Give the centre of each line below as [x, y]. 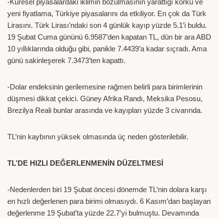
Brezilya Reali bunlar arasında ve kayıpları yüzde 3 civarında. [105, 110]
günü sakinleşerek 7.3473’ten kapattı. [66, 60]
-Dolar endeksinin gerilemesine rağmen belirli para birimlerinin [105, 87]
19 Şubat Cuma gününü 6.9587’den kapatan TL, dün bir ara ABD [109, 37]
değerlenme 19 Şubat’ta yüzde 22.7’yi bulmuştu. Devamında [103, 213]
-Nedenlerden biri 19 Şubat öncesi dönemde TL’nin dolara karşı [107, 189]
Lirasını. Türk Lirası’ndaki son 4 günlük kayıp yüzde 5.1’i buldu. [107, 25]
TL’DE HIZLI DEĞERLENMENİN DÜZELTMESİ [85, 163]
